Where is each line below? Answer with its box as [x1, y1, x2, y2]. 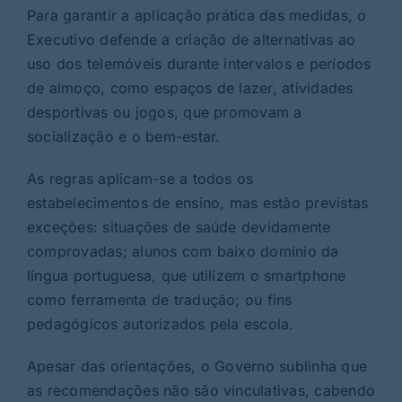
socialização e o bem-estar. [26, 127, 221, 145]
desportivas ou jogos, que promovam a [26, 102, 302, 121]
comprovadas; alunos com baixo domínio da [26, 241, 339, 260]
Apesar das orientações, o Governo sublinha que [26, 356, 368, 375]
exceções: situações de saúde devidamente [26, 217, 331, 236]
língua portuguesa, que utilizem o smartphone [26, 266, 346, 284]
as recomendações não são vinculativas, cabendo [26, 380, 376, 399]
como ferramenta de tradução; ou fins [26, 290, 293, 309]
